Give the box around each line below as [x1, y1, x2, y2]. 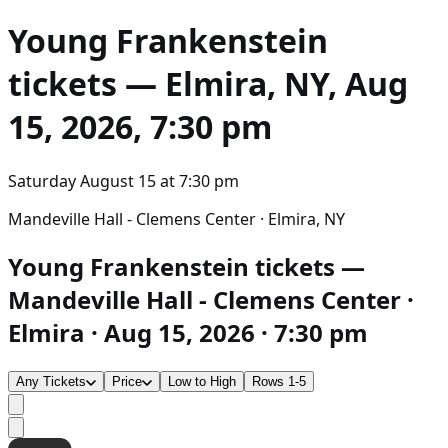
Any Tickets [16, 373, 86, 389]
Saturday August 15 [8, 169, 156, 192]
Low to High [168, 373, 236, 389]
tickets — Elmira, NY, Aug [8, 62, 408, 106]
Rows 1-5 [252, 373, 306, 389]
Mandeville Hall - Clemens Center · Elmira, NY [8, 207, 345, 230]
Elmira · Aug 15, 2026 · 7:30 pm [8, 315, 368, 349]
